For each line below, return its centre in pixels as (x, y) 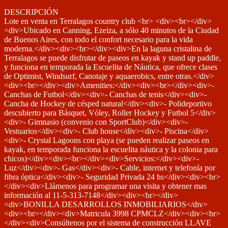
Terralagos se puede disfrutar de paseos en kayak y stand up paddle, (112, 58)
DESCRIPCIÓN (31, 12)
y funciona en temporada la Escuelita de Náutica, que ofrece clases (111, 67)
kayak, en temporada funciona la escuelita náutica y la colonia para (111, 149)
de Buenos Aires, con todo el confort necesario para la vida (98, 39)
